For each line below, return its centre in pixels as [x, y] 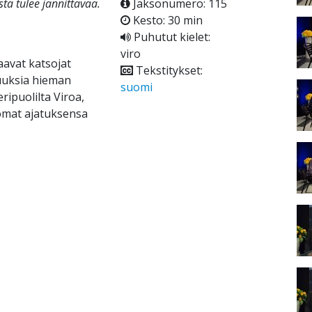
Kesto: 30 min [166, 21]
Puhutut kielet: [170, 37]
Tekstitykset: [167, 71]
